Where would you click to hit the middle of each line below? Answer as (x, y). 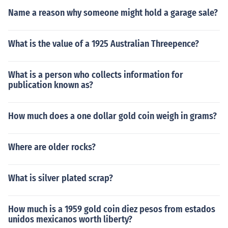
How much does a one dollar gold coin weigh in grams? (112, 116)
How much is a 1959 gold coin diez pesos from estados (112, 209)
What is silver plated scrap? (61, 178)
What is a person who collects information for (96, 75)
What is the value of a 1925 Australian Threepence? (104, 44)
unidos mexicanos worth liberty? (70, 219)
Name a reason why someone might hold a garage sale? (113, 13)
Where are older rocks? (52, 147)
